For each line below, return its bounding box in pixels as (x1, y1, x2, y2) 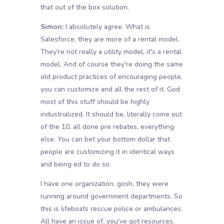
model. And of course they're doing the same (40, 59, 183, 69)
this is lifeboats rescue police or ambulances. (40, 204, 182, 214)
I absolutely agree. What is (63, 22, 150, 32)
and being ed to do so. (40, 159, 111, 169)
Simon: (40, 22, 63, 32)
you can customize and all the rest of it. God (40, 84, 180, 94)
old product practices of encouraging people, (40, 72, 182, 82)
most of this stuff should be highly (40, 97, 149, 107)
